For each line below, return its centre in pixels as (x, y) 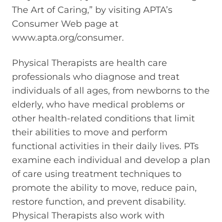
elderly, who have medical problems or (98, 104)
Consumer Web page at (65, 24)
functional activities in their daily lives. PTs (105, 146)
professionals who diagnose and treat (96, 77)
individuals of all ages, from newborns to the (111, 90)
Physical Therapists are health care (89, 63)
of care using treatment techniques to (97, 174)
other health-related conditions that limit (103, 118)
